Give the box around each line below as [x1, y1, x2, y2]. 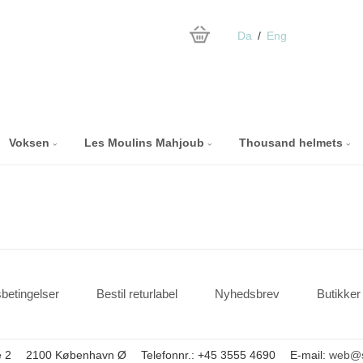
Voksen [8, 136, 53, 149]
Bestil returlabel [96, 287, 177, 301]
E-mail [290, 348, 322, 361]
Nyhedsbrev [214, 287, 280, 301]
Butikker [316, 287, 361, 301]
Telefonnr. [141, 348, 191, 361]
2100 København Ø [26, 348, 126, 361]
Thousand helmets [238, 136, 346, 149]
